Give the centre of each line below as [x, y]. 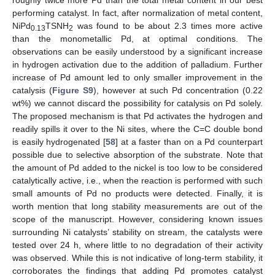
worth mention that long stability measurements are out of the [137, 206]
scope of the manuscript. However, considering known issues [137, 219]
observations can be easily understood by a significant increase [137, 51]
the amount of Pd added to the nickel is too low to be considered [137, 167]
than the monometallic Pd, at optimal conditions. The [137, 38]
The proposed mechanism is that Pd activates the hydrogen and [137, 116]
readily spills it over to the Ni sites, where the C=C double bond [137, 129]
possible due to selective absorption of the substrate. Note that [137, 154]
